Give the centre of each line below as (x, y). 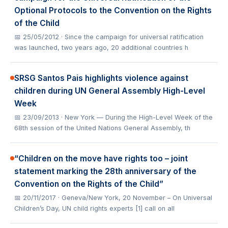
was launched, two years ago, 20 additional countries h (101, 48)
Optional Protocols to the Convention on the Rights (113, 10)
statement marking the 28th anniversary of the (105, 171)
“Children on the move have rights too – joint (101, 159)
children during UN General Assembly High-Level (110, 91)
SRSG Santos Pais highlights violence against (101, 78)
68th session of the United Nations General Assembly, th (102, 128)
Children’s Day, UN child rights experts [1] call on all (94, 208)
